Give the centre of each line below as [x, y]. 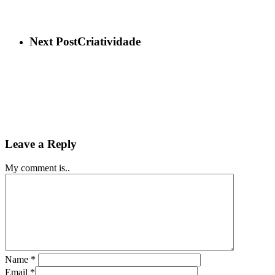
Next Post [53, 42]
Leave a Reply [41, 144]
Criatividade [109, 42]
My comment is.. [37, 168]
